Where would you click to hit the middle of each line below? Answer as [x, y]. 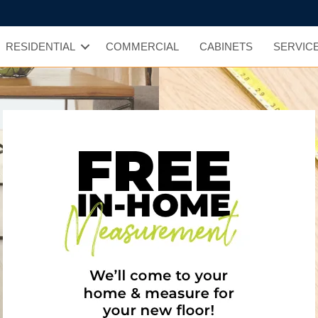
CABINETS [226, 46]
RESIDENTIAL [41, 46]
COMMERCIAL [143, 46]
